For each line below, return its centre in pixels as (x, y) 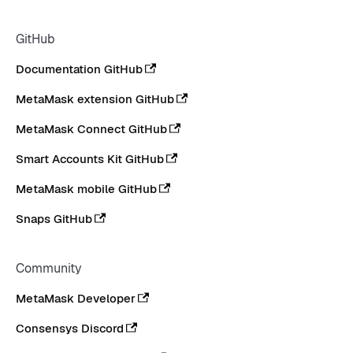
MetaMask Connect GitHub (91, 129)
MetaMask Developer (76, 299)
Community (49, 269)
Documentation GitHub (79, 69)
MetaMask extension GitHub (95, 99)
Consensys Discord (70, 329)
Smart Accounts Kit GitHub (90, 159)
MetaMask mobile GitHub (86, 189)
